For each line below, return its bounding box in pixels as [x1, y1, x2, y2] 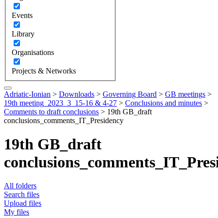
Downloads [59, 90, 94, 98]
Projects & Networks [12, 66, 76, 75]
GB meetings [165, 90, 205, 98]
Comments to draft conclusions [4, 107, 99, 116]
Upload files [4, 199, 41, 208]
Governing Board [103, 90, 157, 98]
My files [4, 208, 29, 217]
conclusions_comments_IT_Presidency [4, 116, 124, 125]
